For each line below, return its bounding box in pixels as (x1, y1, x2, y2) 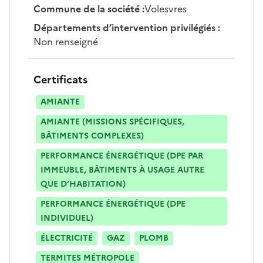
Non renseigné (33, 34, 98, 49)
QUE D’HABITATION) (41, 177, 126, 190)
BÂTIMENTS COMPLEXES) (41, 129, 144, 142)
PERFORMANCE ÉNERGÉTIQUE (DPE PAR (41, 149, 203, 162)
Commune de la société (33, 1, 140, 16)
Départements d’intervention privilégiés (33, 20, 215, 35)
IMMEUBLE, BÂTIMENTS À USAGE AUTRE (41, 163, 204, 176)
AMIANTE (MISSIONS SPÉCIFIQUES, (41, 115, 184, 128)
